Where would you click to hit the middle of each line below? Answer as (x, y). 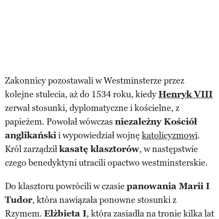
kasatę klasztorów (99, 149)
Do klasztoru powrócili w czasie (66, 186)
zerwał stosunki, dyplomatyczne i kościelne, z (92, 108)
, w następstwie (169, 149)
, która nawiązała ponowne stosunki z (104, 200)
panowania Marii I (168, 186)
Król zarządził (32, 149)
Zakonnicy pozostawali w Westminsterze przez (95, 80)
